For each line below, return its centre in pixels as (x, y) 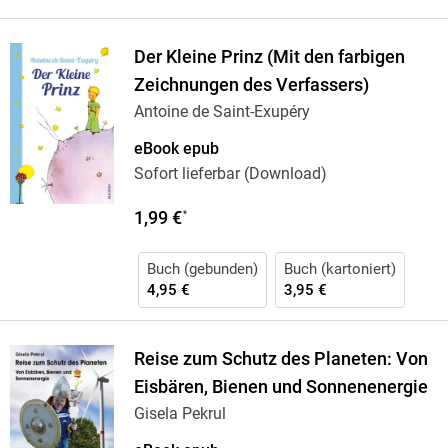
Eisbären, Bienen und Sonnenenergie (280, 387)
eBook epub (176, 149)
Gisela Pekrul (179, 414)
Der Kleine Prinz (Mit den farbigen (269, 57)
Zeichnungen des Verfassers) (251, 85)
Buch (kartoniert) (339, 269)
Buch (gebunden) (202, 269)
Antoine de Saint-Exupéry (221, 112)
